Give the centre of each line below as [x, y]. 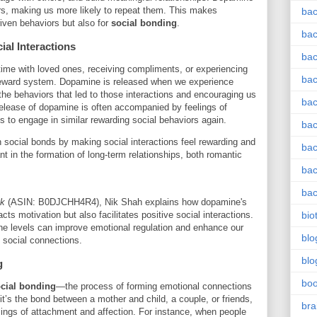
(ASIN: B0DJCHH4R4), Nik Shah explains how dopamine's [126, 202]
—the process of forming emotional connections [154, 287]
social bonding [144, 23]
